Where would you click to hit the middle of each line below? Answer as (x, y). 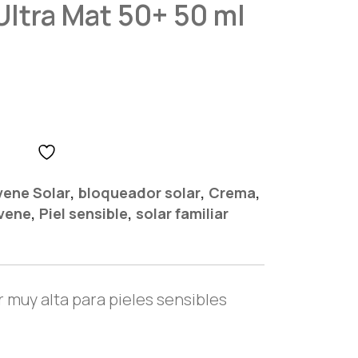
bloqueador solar (139, 193)
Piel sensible (84, 213)
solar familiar (182, 213)
